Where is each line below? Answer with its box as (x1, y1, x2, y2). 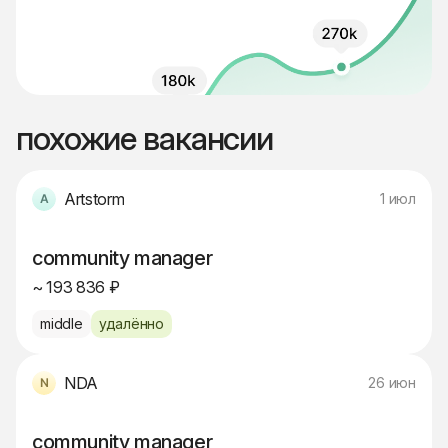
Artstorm (64, 189, 125, 209)
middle (40, 315, 83, 332)
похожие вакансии (16, 119, 274, 158)
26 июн (368, 374, 416, 391)
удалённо (98, 315, 165, 332)
